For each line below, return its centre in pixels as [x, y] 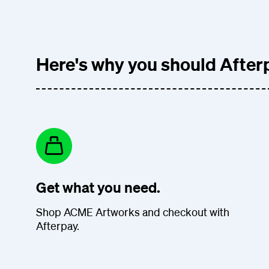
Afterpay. [58, 225]
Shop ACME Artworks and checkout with [133, 212]
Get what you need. [98, 187]
